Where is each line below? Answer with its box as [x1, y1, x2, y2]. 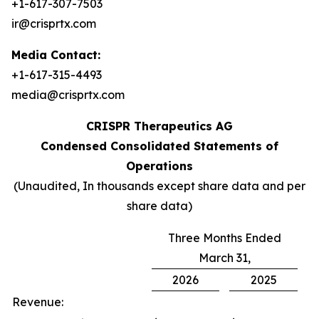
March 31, [199, 250, 251, 265]
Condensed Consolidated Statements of [41, 138, 278, 153]
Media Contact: [11, 47, 100, 62]
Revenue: [12, 294, 63, 309]
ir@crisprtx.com [11, 16, 96, 31]
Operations [126, 158, 193, 173]
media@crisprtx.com [11, 87, 125, 102]
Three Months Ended [168, 230, 281, 245]
